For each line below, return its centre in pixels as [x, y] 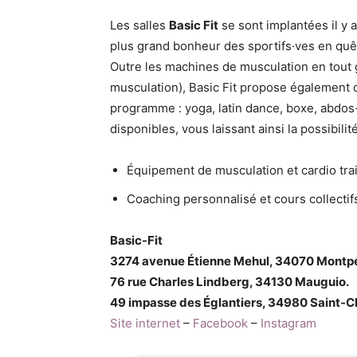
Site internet [145, 323]
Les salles [139, 25]
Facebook [220, 323]
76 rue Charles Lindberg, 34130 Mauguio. [229, 281]
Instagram [288, 323]
